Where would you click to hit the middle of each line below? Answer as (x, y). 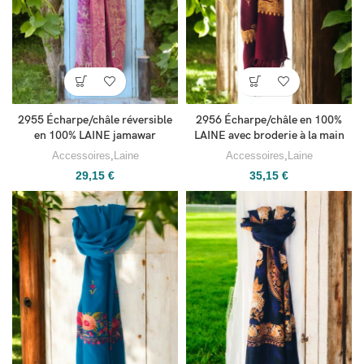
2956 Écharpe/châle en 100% (269, 119)
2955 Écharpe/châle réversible (95, 119)
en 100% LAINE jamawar (95, 135)
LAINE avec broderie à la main (269, 135)
